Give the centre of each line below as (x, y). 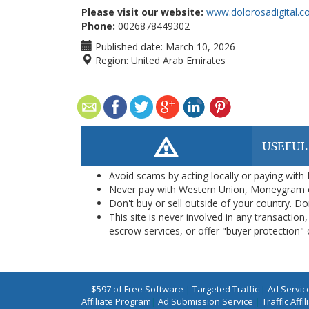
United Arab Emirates (178, 60)
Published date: (128, 47)
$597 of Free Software (137, 289)
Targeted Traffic (226, 289)
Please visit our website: (142, 12)
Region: (110, 60)
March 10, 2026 (200, 47)
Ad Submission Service (205, 301)
